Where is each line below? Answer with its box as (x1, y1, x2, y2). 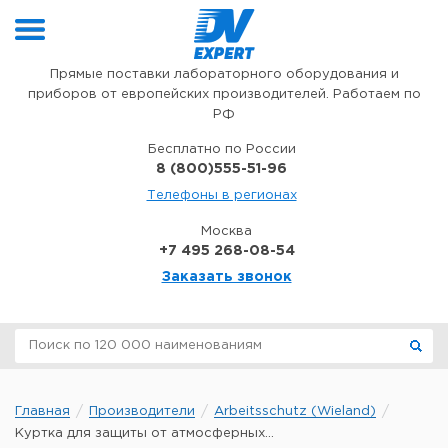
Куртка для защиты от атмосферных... (15, 428, 274, 439)
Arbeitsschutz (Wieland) (214, 406, 376, 417)
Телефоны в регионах (146, 190, 297, 201)
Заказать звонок (161, 271, 292, 283)
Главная (15, 406, 70, 417)
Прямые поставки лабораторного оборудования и (49, 69, 399, 80)
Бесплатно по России (147, 144, 296, 155)
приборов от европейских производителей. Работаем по (27, 89, 421, 100)
